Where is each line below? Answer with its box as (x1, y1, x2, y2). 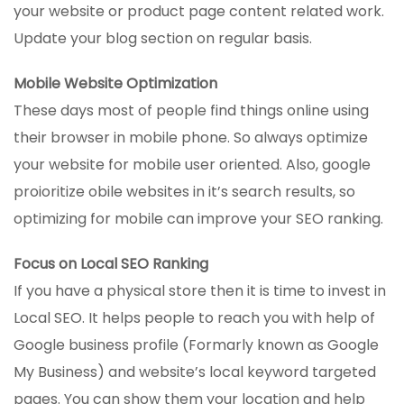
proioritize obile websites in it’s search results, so (14, 180, 355, 202)
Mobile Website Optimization (14, 72, 217, 94)
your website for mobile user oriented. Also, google (14, 153, 371, 175)
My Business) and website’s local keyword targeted (14, 361, 376, 382)
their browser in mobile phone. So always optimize (14, 126, 368, 148)
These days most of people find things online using (14, 99, 369, 121)
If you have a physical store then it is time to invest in (14, 280, 386, 301)
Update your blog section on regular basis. (14, 27, 312, 49)
